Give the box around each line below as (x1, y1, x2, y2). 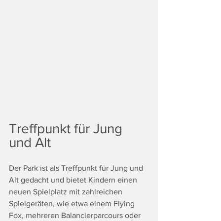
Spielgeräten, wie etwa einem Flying (9, 199, 137, 208)
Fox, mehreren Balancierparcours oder (9, 211, 143, 220)
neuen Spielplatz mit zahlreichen (9, 187, 124, 196)
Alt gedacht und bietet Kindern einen (9, 176, 139, 184)
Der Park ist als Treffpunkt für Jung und (9, 164, 145, 172)
